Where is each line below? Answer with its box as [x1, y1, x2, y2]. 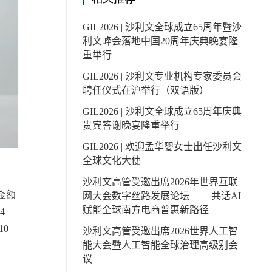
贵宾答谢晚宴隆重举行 [82, 120, 180, 131]
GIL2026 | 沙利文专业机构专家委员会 [82, 71, 242, 81]
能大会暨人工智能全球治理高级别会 [82, 240, 238, 250]
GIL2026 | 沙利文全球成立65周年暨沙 [82, 22, 242, 32]
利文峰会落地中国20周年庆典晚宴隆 [82, 36, 238, 46]
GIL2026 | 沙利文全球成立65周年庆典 [82, 106, 242, 117]
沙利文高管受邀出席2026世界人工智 [82, 226, 238, 236]
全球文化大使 [82, 155, 141, 166]
